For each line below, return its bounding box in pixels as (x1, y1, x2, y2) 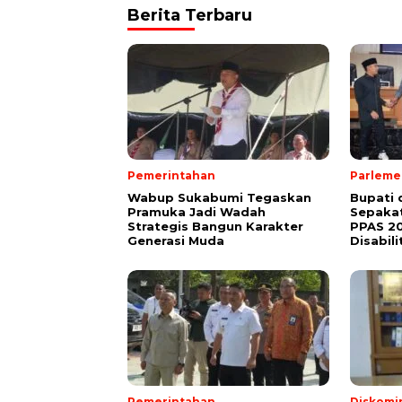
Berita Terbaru (127, 5, 252, 26)
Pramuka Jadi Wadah (127, 205, 266, 220)
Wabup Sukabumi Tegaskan (127, 190, 311, 205)
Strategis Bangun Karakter (127, 219, 303, 234)
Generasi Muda (127, 233, 224, 249)
